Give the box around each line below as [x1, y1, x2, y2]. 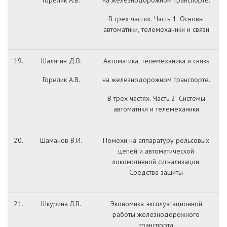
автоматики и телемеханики [113, 104, 199, 113]
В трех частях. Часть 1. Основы [108, 14, 204, 23]
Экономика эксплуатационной [110, 199, 202, 208]
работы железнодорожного [112, 210, 200, 219]
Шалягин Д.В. [41, 56, 82, 65]
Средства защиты [129, 168, 183, 177]
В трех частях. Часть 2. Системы [107, 94, 205, 103]
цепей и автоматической [118, 146, 194, 156]
